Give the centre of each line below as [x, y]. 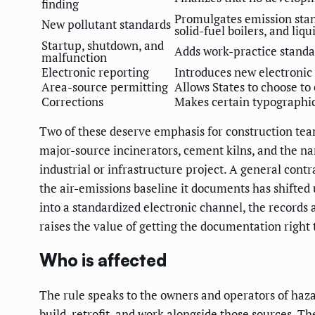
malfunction [74, 57]
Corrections [72, 101]
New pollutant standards [106, 24]
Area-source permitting [105, 86]
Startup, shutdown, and [103, 45]
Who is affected [103, 260]
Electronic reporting [95, 72]
